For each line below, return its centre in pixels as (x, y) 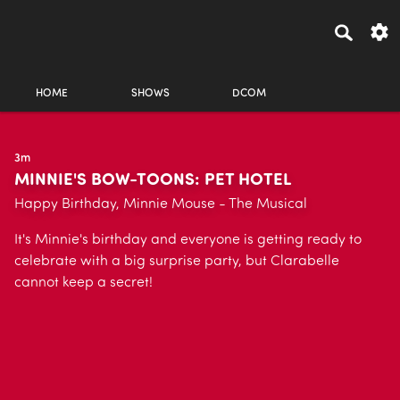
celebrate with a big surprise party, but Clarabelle (177, 262)
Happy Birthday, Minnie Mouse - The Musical (161, 204)
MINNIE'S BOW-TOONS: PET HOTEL (153, 181)
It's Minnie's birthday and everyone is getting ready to (188, 240)
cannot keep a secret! (83, 283)
